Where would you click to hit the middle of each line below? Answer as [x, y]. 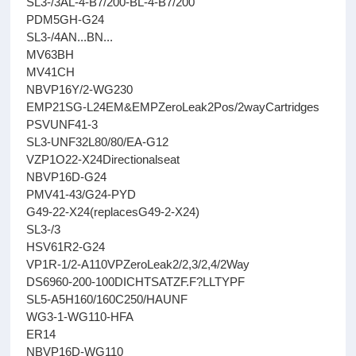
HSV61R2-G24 [66, 247]
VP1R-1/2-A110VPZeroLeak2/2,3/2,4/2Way [138, 264]
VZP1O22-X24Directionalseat [103, 159]
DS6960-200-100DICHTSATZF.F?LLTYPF [136, 282]
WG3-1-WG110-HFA [80, 317]
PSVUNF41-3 [62, 124]
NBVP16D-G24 [67, 177]
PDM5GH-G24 [66, 19]
